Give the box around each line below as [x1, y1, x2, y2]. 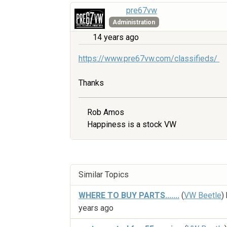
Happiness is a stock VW [87, 120, 176, 130]
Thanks [79, 78, 104, 88]
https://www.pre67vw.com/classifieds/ [79, 54, 219, 64]
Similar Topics [79, 170, 129, 180]
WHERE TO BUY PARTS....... [79, 191, 179, 201]
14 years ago [93, 32, 139, 43]
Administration [112, 18, 156, 26]
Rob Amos [87, 107, 124, 118]
